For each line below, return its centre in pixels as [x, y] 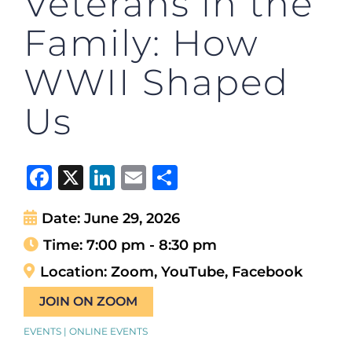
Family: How [141, 42]
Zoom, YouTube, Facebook [207, 271]
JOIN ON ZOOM [88, 301]
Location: [75, 271]
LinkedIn [170, 177]
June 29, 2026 [132, 218]
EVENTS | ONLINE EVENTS [86, 331]
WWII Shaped [156, 82]
